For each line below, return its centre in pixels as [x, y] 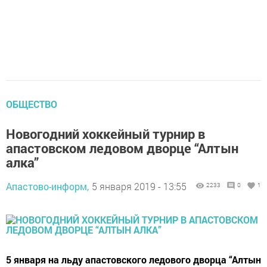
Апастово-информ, [47, 187]
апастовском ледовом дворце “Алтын [122, 148]
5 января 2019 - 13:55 [139, 187]
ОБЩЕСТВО [32, 104]
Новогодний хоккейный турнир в [105, 134]
